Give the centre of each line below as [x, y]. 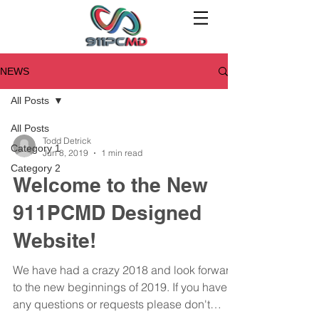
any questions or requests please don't [111, 304]
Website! [54, 240]
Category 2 [36, 168]
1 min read [122, 153]
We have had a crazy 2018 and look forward [125, 270]
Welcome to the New [110, 185]
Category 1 [36, 148]
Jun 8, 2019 [66, 153]
